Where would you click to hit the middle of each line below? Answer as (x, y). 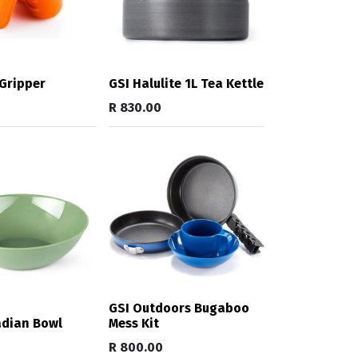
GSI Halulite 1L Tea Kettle (186, 83)
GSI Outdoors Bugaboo (179, 308)
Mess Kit (134, 323)
